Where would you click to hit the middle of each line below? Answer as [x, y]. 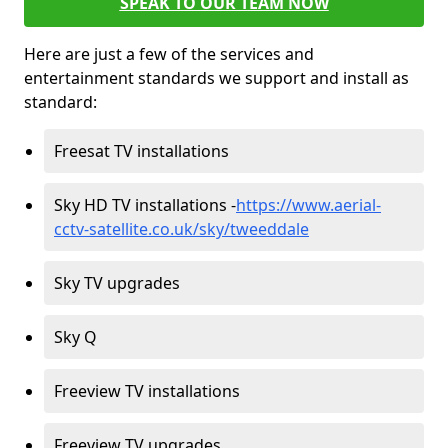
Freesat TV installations [141, 151]
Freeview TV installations [147, 391]
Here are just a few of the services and [169, 54]
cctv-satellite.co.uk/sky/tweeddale [181, 229]
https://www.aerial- [308, 205]
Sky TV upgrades [117, 283]
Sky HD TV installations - [145, 205]
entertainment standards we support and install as [216, 78]
